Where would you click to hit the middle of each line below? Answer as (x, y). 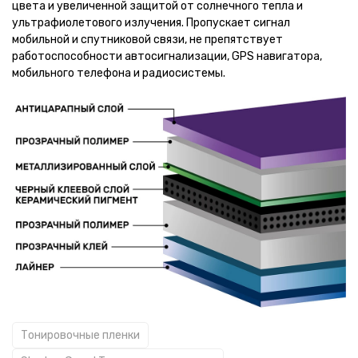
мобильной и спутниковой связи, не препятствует (147, 40)
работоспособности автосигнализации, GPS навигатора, (167, 56)
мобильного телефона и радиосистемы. (119, 73)
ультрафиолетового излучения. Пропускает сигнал (151, 23)
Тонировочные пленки (80, 336)
